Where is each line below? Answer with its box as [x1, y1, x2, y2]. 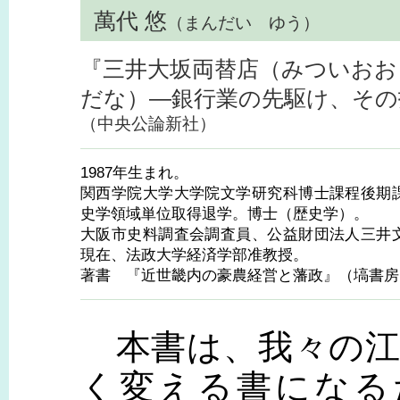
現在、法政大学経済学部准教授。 [80, 246, 308, 263]
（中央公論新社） [80, 114, 216, 133]
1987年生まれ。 [80, 163, 188, 181]
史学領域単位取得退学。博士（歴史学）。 [80, 204, 369, 222]
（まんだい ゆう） [167, 13, 320, 32]
